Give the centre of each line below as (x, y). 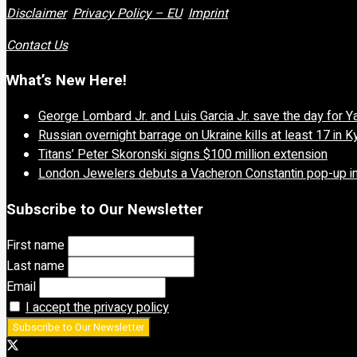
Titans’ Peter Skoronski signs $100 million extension (183, 155)
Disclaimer (36, 13)
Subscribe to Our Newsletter (105, 209)
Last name (35, 266)
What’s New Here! (67, 81)
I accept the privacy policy (97, 307)
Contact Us (37, 45)
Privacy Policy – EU (127, 13)
